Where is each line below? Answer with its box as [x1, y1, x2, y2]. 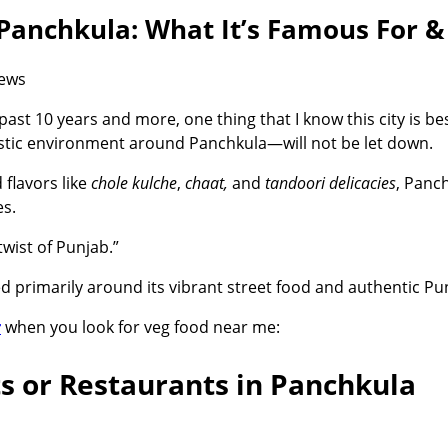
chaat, [185, 172, 232, 195]
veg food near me [144, 316, 276, 339]
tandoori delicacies [265, 172, 396, 195]
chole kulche [91, 172, 177, 195]
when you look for [5, 316, 144, 339]
